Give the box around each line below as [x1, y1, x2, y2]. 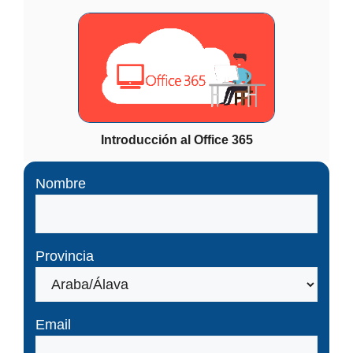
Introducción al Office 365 [100, 132, 253, 147]
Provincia [35, 247, 94, 264]
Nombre [35, 175, 86, 191]
